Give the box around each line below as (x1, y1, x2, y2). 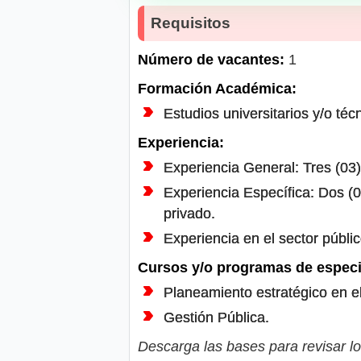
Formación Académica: (138, 80, 297, 97)
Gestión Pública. (164, 309, 269, 326)
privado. (164, 205, 215, 222)
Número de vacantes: (138, 51, 284, 68)
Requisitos (151, 14, 230, 31)
